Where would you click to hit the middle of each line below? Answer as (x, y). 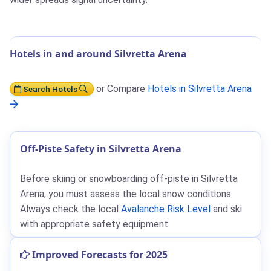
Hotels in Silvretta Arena (201, 89)
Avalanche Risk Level (166, 209)
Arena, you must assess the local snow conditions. (126, 194)
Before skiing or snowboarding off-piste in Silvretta (129, 179)
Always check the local (70, 209)
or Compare (121, 89)
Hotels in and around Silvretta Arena (98, 54)
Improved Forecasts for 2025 (99, 255)
